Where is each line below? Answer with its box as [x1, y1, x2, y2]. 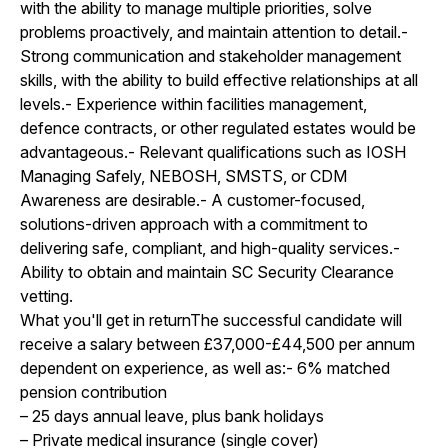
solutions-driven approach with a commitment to [20, 213, 368, 234]
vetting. [20, 285, 73, 306]
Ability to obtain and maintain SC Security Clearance [20, 261, 394, 282]
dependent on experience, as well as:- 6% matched [20, 357, 390, 378]
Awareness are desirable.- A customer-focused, [20, 189, 365, 210]
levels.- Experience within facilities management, [20, 93, 367, 114]
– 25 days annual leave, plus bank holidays [20, 405, 324, 426]
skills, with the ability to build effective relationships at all [20, 69, 418, 90]
